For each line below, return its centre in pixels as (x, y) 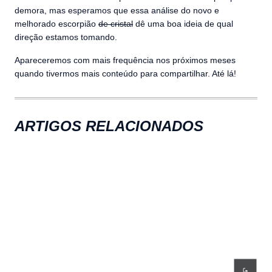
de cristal (116, 24)
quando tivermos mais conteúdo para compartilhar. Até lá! (125, 74)
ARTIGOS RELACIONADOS (109, 126)
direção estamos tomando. (66, 37)
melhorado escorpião (56, 24)
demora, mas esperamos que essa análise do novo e (117, 11)
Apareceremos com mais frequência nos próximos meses (125, 60)
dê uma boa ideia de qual (183, 24)
